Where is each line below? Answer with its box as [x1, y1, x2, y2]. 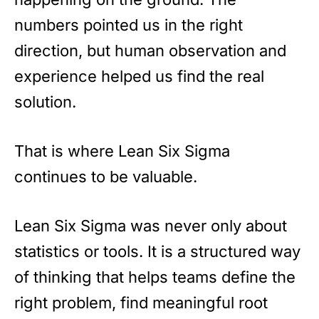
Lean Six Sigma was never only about [14, 216, 287, 235]
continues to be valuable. [14, 167, 197, 186]
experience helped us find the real [14, 66, 264, 85]
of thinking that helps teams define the [14, 267, 296, 286]
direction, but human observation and [14, 41, 286, 60]
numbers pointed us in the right [14, 15, 243, 34]
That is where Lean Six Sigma [14, 141, 230, 160]
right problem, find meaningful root [14, 293, 268, 312]
